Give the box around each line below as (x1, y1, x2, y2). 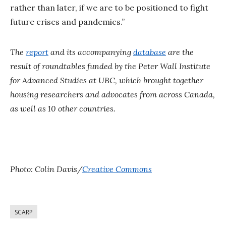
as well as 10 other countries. (10, 103, 116, 114)
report (26, 46, 48, 57)
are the (166, 46, 194, 57)
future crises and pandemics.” (10, 16, 125, 27)
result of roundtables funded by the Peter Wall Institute (10, 61, 210, 71)
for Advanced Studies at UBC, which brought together (10, 75, 203, 85)
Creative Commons (82, 163, 152, 174)
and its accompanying (48, 46, 133, 57)
